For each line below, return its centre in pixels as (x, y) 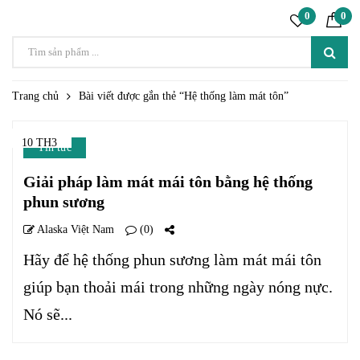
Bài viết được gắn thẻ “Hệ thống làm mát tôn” (184, 96)
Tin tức (55, 147)
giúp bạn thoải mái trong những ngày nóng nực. (178, 287)
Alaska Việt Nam (74, 229)
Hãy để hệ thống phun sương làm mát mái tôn (172, 260)
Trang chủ (35, 96)
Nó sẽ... (48, 314)
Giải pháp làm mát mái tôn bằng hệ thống (168, 182)
